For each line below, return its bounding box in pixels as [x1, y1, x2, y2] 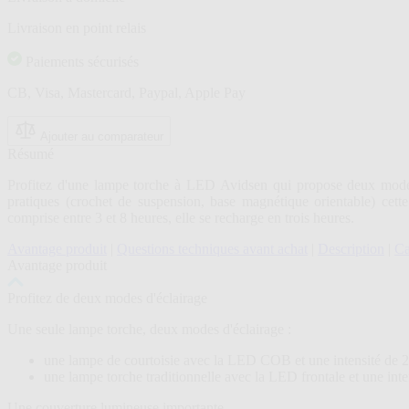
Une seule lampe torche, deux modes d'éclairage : [7, 321, 295, 338]
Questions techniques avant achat [117, 241, 308, 257]
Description [318, 241, 384, 257]
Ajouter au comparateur [40, 130, 163, 144]
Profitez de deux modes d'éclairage [7, 290, 207, 307]
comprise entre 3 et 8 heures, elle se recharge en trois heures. [7, 210, 365, 226]
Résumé [7, 146, 54, 163]
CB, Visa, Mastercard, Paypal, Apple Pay [7, 85, 246, 101]
